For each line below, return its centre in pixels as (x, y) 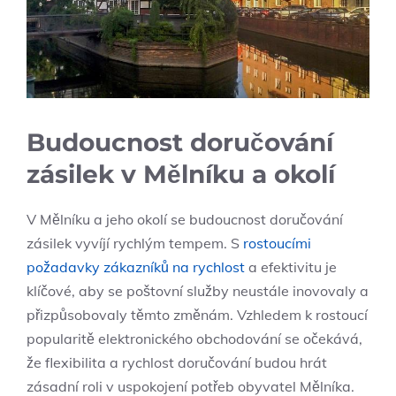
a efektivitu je (291, 267)
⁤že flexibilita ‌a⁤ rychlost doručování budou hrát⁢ (177, 362)
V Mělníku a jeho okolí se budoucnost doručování (185, 219)
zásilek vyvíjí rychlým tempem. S (135, 243)
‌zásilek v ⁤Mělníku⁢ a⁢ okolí (181, 174)
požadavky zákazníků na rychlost (136, 267)
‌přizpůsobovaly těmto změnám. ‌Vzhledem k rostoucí (197, 314)
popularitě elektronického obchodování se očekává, (194, 338)
